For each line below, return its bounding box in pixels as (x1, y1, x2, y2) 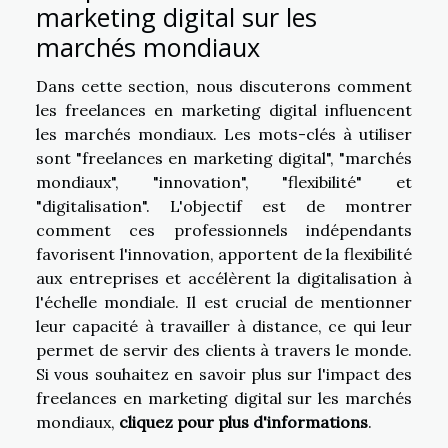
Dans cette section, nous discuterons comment (36, 75, 412, 96)
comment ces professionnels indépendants (36, 219, 412, 240)
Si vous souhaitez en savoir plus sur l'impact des (36, 363, 412, 384)
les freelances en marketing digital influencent (36, 99, 412, 120)
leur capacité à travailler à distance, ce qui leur (36, 315, 412, 336)
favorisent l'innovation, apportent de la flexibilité (36, 243, 412, 264)
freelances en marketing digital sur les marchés (36, 387, 412, 408)
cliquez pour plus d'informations (119, 411, 368, 432)
